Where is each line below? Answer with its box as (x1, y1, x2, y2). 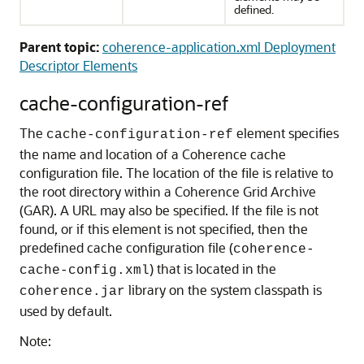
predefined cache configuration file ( (19, 239, 233, 256)
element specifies (233, 124, 339, 141)
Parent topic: (19, 38, 99, 55)
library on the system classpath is (125, 281, 322, 298)
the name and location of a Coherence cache (19, 145, 286, 162)
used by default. (19, 302, 112, 319)
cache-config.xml (19, 263, 149, 278)
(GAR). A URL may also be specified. (19, 201, 228, 219)
